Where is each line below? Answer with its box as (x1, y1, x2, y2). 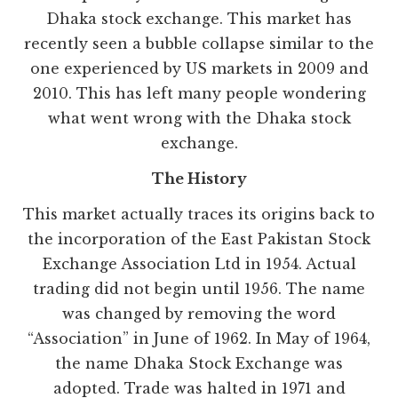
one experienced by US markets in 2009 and (29, 60, 369, 78)
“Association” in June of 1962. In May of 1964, (28, 330, 370, 348)
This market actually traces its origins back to (23, 205, 375, 224)
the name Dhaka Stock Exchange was (55, 354, 343, 373)
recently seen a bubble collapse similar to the (24, 35, 374, 53)
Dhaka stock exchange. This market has (46, 10, 352, 28)
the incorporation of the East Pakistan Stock (28, 230, 370, 249)
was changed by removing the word (62, 305, 336, 323)
